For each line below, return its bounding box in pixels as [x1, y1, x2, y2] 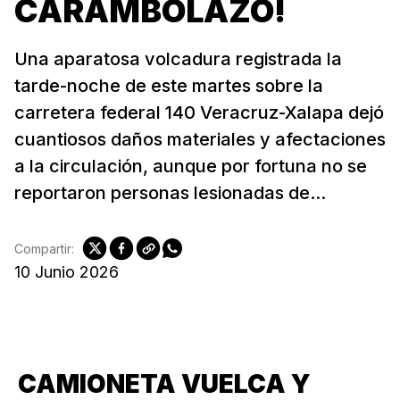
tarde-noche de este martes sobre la [14, 75, 323, 97]
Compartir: [14, 240, 74, 256]
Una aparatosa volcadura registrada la [14, 48, 342, 71]
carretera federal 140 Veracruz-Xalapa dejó [14, 102, 384, 124]
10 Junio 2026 [14, 262, 119, 282]
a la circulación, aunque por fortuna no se [14, 155, 367, 178]
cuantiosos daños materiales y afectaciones [14, 129, 386, 151]
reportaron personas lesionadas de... [14, 182, 326, 204]
